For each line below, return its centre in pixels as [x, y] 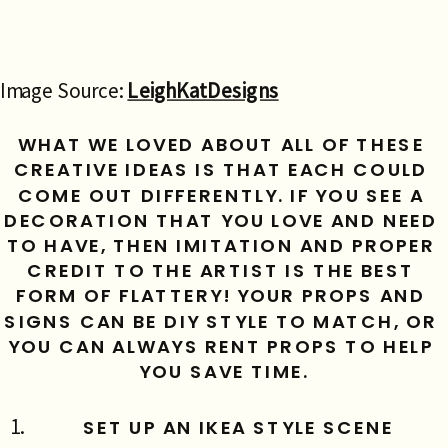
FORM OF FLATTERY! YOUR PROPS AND [221, 296]
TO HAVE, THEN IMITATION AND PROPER [221, 246]
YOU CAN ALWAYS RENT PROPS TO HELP [221, 347]
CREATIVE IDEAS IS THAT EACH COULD [221, 170]
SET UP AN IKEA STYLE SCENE [238, 428]
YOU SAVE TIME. [224, 372]
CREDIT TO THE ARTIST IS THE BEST [221, 271]
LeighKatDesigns [203, 91]
